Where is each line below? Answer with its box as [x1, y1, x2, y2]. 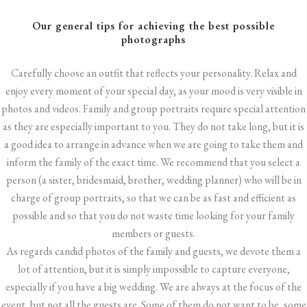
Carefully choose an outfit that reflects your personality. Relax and [10, 66, 297, 80]
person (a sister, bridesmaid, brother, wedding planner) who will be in [5, 173, 302, 187]
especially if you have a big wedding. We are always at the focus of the [5, 280, 302, 294]
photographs [121, 32, 186, 47]
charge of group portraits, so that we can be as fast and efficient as [11, 191, 296, 205]
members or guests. [112, 226, 195, 241]
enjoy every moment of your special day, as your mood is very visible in [5, 84, 302, 98]
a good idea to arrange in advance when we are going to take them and [4, 137, 303, 151]
